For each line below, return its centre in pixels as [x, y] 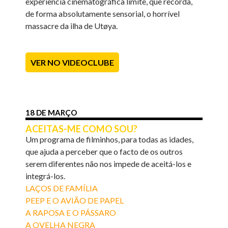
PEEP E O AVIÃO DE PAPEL [75, 200]
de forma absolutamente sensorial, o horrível [103, 13]
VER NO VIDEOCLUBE [73, 62]
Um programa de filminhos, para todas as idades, [110, 139]
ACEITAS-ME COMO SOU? [82, 129]
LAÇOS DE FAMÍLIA [62, 188]
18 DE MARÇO [51, 112]
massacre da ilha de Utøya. [72, 25]
